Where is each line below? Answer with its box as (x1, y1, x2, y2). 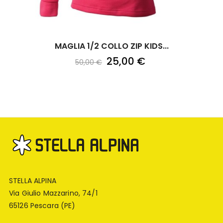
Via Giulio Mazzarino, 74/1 (9, 188, 98, 199)
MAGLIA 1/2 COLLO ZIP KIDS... (54, 40, 169, 52)
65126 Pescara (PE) (9, 201, 76, 211)
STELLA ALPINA (9, 176, 56, 186)
